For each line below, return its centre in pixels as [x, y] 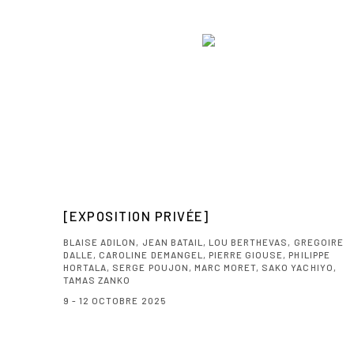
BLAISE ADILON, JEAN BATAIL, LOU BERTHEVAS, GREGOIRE [203, 241]
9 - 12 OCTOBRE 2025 [115, 300]
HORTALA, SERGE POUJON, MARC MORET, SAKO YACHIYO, [200, 267]
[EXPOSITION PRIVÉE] [136, 215]
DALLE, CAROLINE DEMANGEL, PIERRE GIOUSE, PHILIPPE [197, 254]
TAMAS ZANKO [97, 279]
